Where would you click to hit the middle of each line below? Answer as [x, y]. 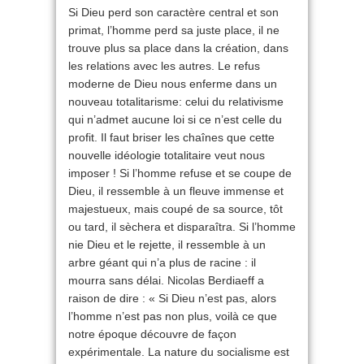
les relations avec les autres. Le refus [164, 66]
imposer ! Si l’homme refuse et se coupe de [180, 173]
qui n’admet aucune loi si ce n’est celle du [175, 120]
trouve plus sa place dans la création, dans [178, 48]
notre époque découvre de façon [152, 334]
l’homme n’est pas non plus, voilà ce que [173, 316]
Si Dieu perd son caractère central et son [173, 13]
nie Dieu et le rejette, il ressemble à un [167, 245]
